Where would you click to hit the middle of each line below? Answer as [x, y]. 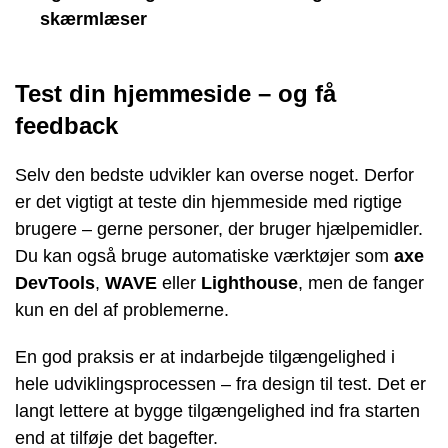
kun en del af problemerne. [122, 309]
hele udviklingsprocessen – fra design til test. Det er [220, 383]
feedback [66, 125]
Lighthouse [249, 282]
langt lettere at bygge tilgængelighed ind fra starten [217, 410]
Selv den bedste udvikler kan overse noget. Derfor [214, 174]
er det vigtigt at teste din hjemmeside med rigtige [208, 201]
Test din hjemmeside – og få [175, 93]
